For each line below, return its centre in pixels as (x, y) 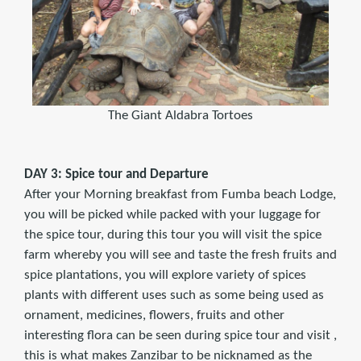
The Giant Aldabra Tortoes (180, 115)
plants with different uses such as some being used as (174, 295)
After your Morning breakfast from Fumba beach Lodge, (180, 194)
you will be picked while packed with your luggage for (172, 214)
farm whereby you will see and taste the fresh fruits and (180, 255)
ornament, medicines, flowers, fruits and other (154, 315)
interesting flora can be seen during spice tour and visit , (180, 335)
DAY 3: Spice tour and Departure (116, 174)
